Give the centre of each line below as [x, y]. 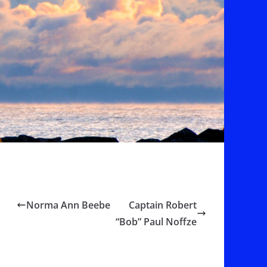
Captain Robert [163, 205]
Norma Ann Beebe [68, 205]
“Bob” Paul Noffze [156, 221]
